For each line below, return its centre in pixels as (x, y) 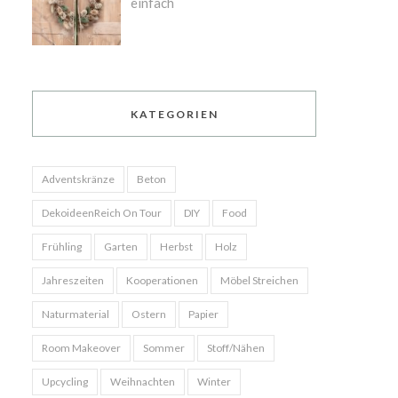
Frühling (62, 247)
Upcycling (65, 382)
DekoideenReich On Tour (102, 213)
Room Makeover (81, 348)
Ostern (149, 314)
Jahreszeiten (73, 280)
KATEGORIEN (174, 114)
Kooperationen (162, 280)
